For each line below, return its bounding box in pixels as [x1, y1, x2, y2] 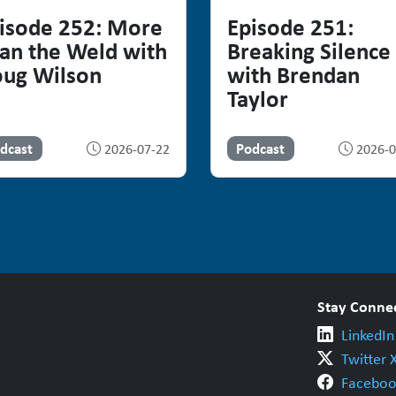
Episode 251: [226, 11, 354, 43]
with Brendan [226, 58, 360, 91]
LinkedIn [340, 324, 394, 346]
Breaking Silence [226, 34, 391, 67]
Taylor [226, 82, 288, 115]
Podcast [236, 138, 286, 159]
